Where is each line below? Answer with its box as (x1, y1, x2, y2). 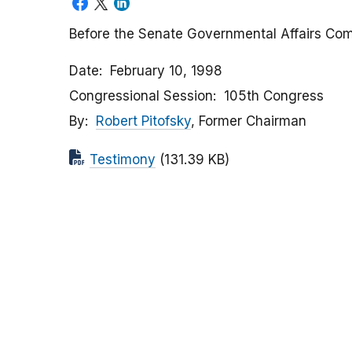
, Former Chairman (191, 113, 306, 130)
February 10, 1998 (110, 63, 222, 79)
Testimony (90, 152, 156, 168)
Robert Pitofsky (96, 113, 191, 130)
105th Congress (224, 88, 324, 104)
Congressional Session (69, 88, 213, 104)
